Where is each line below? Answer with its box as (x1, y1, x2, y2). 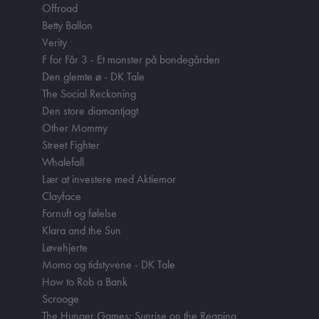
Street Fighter (42, 137, 100, 152)
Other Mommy (42, 120, 108, 135)
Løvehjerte (42, 240, 88, 255)
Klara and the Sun (42, 223, 121, 238)
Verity (42, 35, 67, 50)
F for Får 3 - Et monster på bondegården (42, 52, 220, 67)
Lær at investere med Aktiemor (42, 172, 176, 187)
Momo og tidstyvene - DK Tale (42, 257, 175, 272)
